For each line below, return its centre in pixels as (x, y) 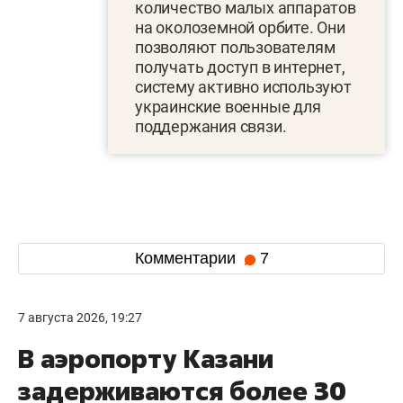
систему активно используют (243, 86)
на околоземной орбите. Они (240, 27)
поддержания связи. (211, 126)
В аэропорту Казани (146, 358)
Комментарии (187, 259)
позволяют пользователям (235, 47)
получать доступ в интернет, (240, 67)
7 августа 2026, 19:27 (80, 317)
